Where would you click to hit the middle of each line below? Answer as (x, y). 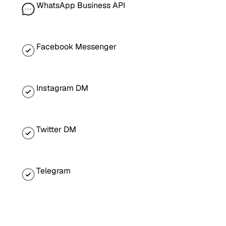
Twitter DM (56, 129)
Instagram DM (62, 88)
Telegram (53, 171)
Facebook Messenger (76, 46)
